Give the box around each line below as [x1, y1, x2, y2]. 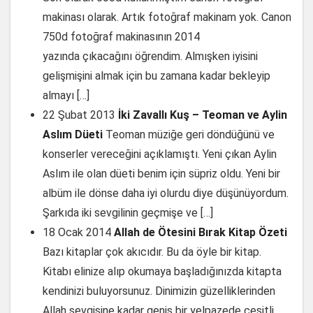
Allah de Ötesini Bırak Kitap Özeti [114, 226, 287, 239]
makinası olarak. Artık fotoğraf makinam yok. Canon [43, 10, 291, 24]
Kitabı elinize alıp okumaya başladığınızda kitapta [43, 265, 282, 278]
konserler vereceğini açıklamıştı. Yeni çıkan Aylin [43, 147, 277, 161]
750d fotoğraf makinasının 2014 [43, 30, 200, 43]
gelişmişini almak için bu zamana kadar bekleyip [43, 69, 270, 82]
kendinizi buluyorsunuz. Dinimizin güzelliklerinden [43, 284, 275, 298]
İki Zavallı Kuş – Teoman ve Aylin [118, 108, 287, 122]
